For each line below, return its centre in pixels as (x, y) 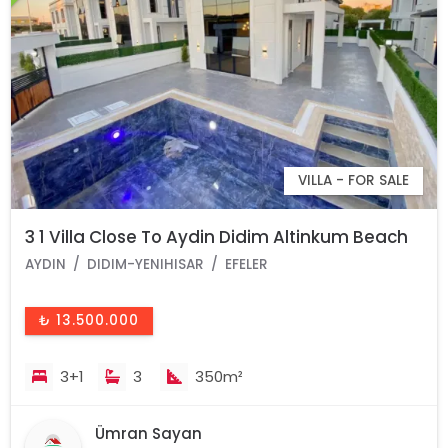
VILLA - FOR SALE (353, 181)
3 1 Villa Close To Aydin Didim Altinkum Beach (217, 237)
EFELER (247, 265)
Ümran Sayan (149, 434)
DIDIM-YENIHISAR (146, 265)
